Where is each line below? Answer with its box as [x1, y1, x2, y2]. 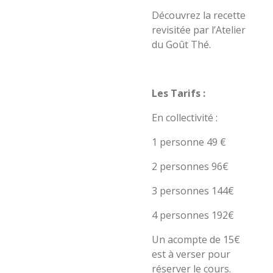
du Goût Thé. [152, 38, 213, 51]
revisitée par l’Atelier [152, 23, 246, 37]
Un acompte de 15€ [152, 233, 240, 246]
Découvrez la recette [152, 9, 246, 22]
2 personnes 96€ [152, 160, 229, 173]
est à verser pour [152, 247, 230, 261]
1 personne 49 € [152, 135, 226, 149]
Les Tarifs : [152, 87, 205, 100]
